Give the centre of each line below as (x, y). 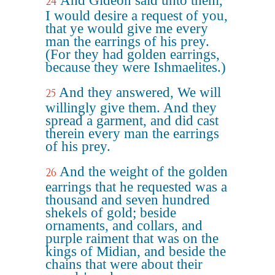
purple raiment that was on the (132, 238)
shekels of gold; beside (111, 213)
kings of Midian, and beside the (136, 251)
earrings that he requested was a (136, 187)
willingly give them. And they (131, 108)
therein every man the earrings (132, 134)
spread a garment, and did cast (132, 121)
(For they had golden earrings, (133, 54)
